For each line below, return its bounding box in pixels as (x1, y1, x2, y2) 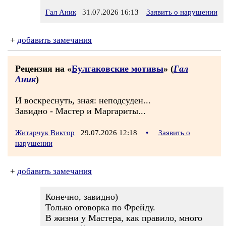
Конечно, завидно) (45, 192, 118, 202)
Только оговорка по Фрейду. (45, 202, 155, 212)
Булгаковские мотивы (72, 64, 163, 74)
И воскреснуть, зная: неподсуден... (15, 95, 151, 105)
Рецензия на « (15, 64, 72, 74)
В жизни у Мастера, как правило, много (45, 213, 202, 223)
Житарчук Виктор (15, 129, 75, 137)
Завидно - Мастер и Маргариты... (15, 106, 146, 116)
